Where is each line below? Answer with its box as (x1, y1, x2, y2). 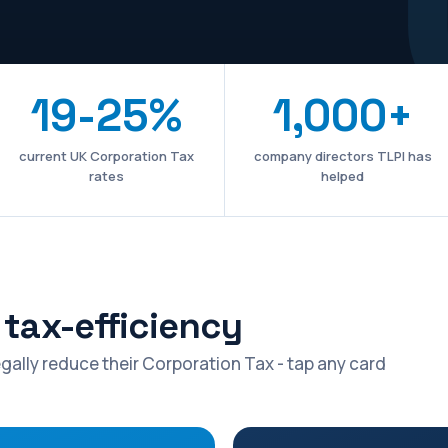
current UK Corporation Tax (18, 147, 194, 166)
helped (321, 167, 365, 186)
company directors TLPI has (253, 147, 432, 166)
